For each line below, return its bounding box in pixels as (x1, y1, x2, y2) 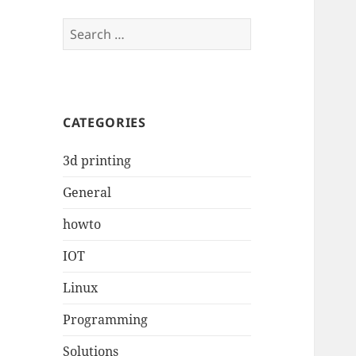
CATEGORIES (63, 114, 146, 132)
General (63, 184, 112, 202)
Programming (63, 311, 149, 329)
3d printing (63, 152, 132, 170)
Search (62, 18, 105, 37)
